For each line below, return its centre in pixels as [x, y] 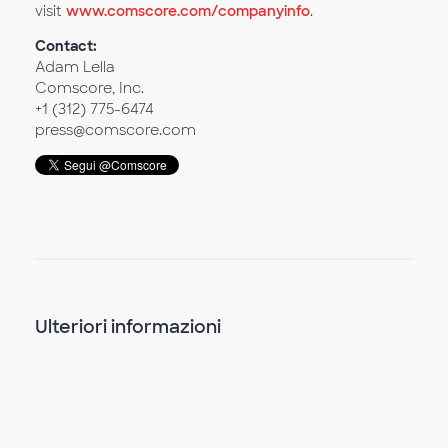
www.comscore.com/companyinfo [188, 11]
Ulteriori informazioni [128, 327]
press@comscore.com [115, 130]
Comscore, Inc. [89, 88]
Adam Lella [75, 67]
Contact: [66, 46]
